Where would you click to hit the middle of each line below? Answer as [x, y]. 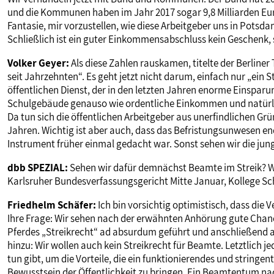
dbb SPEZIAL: [38, 168]
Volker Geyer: [38, 63]
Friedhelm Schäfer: [52, 205]
